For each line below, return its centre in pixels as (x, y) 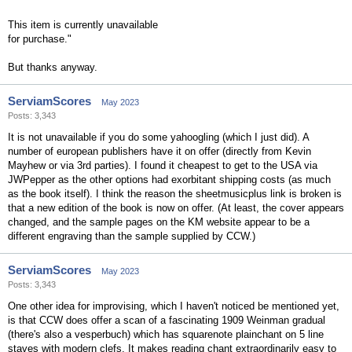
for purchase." (40, 39)
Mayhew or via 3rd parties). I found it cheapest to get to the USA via (163, 165)
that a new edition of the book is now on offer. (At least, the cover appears (176, 208)
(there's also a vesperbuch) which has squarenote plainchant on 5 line (166, 334)
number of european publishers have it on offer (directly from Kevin (159, 151)
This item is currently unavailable (83, 25)
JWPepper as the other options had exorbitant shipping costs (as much (169, 180)
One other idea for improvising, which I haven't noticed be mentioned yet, (174, 306)
